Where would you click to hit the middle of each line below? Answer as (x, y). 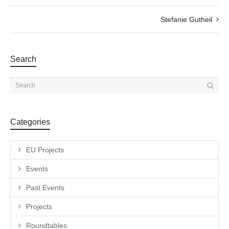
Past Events (45, 187)
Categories (30, 122)
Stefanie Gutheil (186, 19)
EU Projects (45, 150)
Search (23, 59)
